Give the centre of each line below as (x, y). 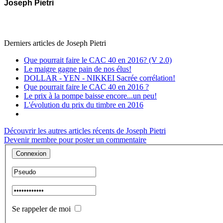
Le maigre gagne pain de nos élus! (78, 69)
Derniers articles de (35, 43)
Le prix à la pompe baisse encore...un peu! (90, 96)
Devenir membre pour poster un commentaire (75, 140)
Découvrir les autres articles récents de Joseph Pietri (85, 131)
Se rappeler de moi (41, 209)
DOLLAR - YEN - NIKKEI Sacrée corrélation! (100, 78)
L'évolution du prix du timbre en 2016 (84, 105)
